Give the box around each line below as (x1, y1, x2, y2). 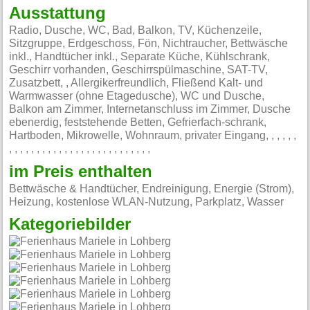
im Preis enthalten (9, 163, 153, 181)
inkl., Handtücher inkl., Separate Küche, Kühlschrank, (9, 51, 271, 62)
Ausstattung (9, 5, 107, 22)
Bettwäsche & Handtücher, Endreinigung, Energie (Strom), (9, 183, 295, 194)
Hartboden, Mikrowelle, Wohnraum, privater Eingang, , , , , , (9, 129, 297, 141)
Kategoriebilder (9, 217, 131, 234)
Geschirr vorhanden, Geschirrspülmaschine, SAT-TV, (9, 64, 268, 75)
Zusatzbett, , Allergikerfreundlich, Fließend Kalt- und (9, 77, 264, 89)
